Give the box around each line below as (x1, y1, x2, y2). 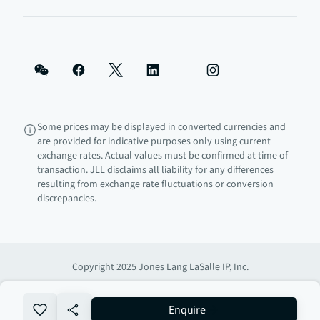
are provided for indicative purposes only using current (37, 134, 271, 149)
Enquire (168, 302, 206, 318)
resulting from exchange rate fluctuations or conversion (37, 177, 274, 191)
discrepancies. (37, 191, 96, 206)
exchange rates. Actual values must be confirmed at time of (37, 149, 288, 163)
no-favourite (56, 302, 116, 318)
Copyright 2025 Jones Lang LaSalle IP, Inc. (71, 260, 249, 274)
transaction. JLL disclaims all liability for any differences (37, 163, 274, 177)
